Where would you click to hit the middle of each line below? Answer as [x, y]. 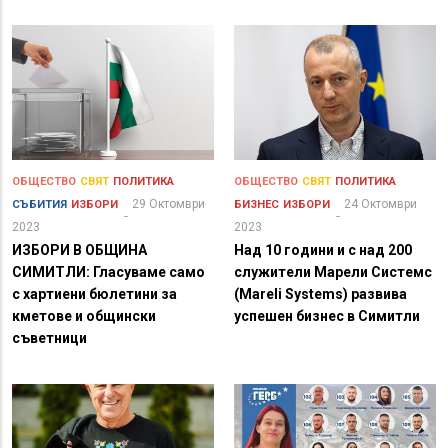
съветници [49, 338]
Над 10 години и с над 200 [323, 250]
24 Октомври [380, 204]
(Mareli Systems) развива [320, 294]
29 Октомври [168, 204]
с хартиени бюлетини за [94, 294]
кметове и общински [84, 316]
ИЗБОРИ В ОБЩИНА [79, 250]
